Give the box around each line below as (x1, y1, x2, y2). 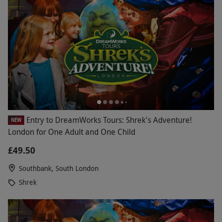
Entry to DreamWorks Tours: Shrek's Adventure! (26, 114, 192, 126)
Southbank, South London (19, 164, 99, 173)
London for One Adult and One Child (8, 126, 135, 138)
